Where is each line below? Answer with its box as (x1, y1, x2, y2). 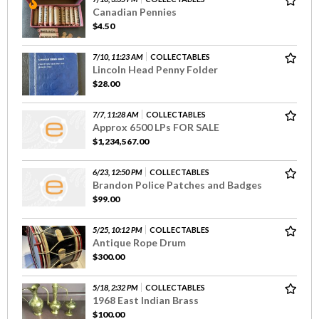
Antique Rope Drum (93, 236, 186, 249)
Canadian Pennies (93, 5, 177, 18)
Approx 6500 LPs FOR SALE (93, 120, 219, 133)
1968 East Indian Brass (93, 293, 199, 306)
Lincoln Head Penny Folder (93, 63, 218, 75)
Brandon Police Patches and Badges (93, 178, 262, 191)
